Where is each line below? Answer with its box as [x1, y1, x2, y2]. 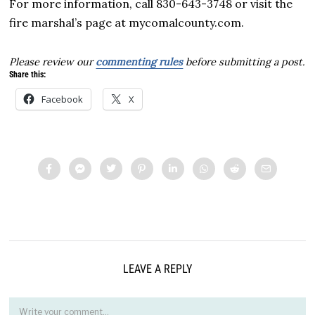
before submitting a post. [183, 56, 306, 69]
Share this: [9, 70, 46, 80]
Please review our [9, 56, 96, 69]
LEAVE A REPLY [122, 262, 192, 276]
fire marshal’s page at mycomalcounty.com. [9, 15, 245, 30]
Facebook [41, 93, 84, 106]
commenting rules [96, 56, 184, 69]
